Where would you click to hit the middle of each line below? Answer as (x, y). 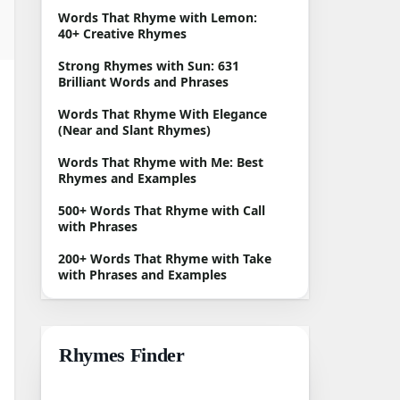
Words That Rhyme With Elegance (162, 114)
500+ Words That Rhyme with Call (162, 210)
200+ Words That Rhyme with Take (165, 258)
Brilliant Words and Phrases (143, 82)
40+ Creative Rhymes (122, 33)
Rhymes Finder (122, 355)
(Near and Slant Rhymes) (134, 130)
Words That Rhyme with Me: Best (161, 162)
